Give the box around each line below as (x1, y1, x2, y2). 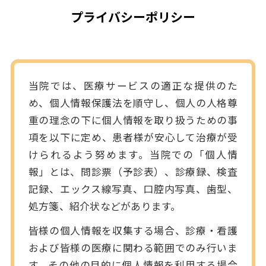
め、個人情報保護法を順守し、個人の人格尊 (28, 95, 238, 110)
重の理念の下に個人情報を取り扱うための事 (28, 112, 238, 127)
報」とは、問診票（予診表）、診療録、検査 (28, 164, 238, 179)
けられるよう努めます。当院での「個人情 (28, 147, 238, 161)
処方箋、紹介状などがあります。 (28, 198, 181, 213)
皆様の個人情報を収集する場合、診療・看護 (28, 223, 238, 237)
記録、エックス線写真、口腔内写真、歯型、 (28, 181, 238, 196)
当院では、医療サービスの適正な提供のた (28, 78, 238, 93)
